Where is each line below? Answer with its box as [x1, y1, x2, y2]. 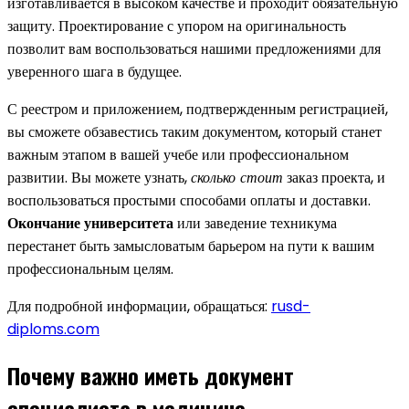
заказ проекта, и [283, 166, 385, 188]
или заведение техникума [173, 212, 337, 234]
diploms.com [7, 318, 100, 340]
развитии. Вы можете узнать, [7, 166, 191, 188]
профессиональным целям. [7, 257, 173, 279]
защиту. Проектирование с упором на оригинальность [7, 15, 346, 37]
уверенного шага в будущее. [7, 60, 182, 82]
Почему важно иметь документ [7, 358, 294, 392]
